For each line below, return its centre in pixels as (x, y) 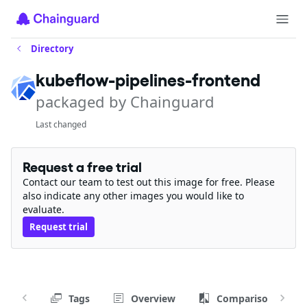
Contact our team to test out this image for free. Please (149, 182)
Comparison (245, 298)
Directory (52, 49)
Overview (153, 298)
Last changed (61, 124)
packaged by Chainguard (125, 101)
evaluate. (44, 209)
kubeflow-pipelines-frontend (148, 80)
